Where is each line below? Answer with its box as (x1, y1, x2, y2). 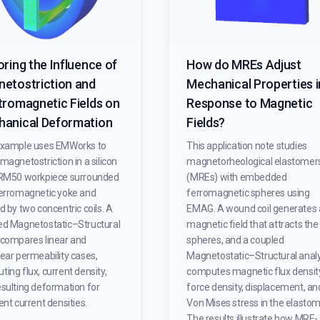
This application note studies (186, 140, 307, 151)
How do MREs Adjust (186, 57, 301, 72)
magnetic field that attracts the (186, 219, 319, 230)
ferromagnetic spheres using (186, 187, 310, 199)
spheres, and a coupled (186, 234, 284, 246)
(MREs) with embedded (186, 171, 287, 183)
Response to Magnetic (186, 96, 313, 111)
